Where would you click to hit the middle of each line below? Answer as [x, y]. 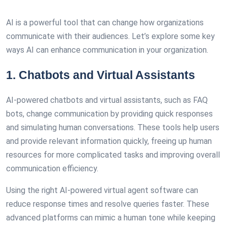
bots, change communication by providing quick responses [109, 114]
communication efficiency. [52, 168]
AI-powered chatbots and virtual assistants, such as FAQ [107, 100]
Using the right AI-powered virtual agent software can [102, 190]
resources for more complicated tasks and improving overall [113, 155]
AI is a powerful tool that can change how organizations [105, 23]
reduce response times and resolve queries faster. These [108, 204]
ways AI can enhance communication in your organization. [107, 50]
